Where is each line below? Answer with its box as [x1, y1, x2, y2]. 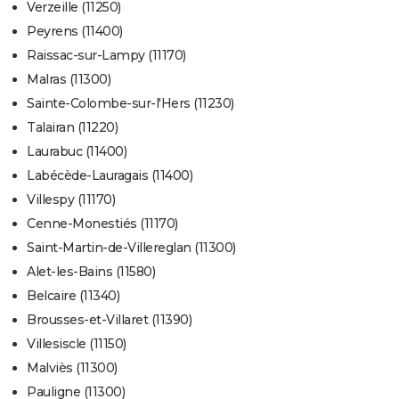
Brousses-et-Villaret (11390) [27, 312, 191, 329]
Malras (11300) [27, 71, 110, 88]
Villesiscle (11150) [27, 336, 126, 353]
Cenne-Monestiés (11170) [27, 216, 178, 232]
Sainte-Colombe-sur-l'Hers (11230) [27, 95, 234, 112]
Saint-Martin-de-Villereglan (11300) [27, 240, 236, 256]
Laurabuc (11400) [27, 143, 126, 160]
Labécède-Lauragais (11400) [27, 167, 192, 184]
